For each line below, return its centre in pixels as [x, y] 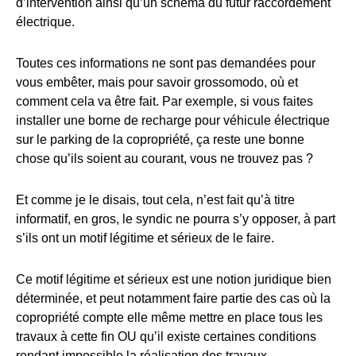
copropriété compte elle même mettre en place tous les [169, 318]
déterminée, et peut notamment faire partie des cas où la [173, 299]
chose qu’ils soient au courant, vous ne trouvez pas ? [164, 159]
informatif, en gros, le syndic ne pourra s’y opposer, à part [176, 219]
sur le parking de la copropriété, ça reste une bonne [160, 140]
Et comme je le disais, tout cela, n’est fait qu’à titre [155, 200]
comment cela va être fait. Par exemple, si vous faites [164, 102]
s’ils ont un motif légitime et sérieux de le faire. [145, 238]
